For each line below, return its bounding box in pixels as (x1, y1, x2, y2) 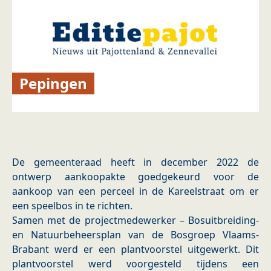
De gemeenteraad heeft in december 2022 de (12, 155, 259, 169)
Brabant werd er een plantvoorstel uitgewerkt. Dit (12, 243, 259, 256)
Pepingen (19, 73, 88, 94)
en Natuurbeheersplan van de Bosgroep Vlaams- (12, 228, 259, 242)
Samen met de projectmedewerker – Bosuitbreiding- (12, 214, 259, 227)
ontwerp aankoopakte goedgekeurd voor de (12, 170, 259, 184)
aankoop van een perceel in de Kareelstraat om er (12, 184, 259, 198)
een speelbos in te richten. (12, 199, 132, 213)
